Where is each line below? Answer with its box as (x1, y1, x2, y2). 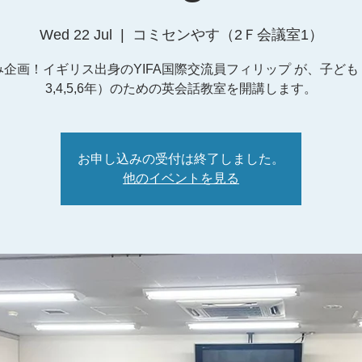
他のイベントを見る (123, 171, 239, 185)
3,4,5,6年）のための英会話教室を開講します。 (45, 82, 317, 95)
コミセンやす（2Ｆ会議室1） (132, 27, 323, 43)
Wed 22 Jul (39, 27, 112, 43)
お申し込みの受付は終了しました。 (78, 152, 284, 166)
